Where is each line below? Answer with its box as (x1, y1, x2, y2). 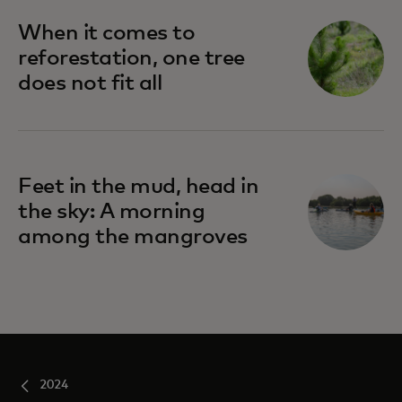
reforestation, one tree (18, 48, 245, 70)
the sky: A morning (18, 201, 205, 223)
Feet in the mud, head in (18, 176, 259, 198)
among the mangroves (18, 226, 248, 249)
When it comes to (18, 22, 196, 45)
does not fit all (18, 73, 162, 95)
